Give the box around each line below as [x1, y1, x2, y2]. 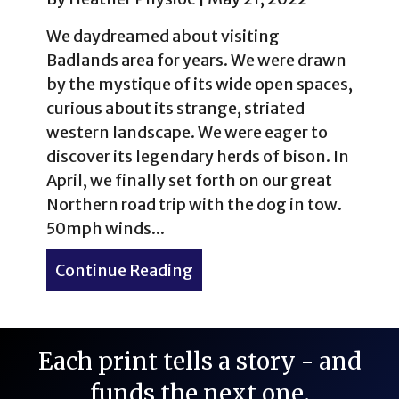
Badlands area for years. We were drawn [46, 49, 346, 70]
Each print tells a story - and [37, 346, 362, 376]
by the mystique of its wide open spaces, [46, 73, 353, 94]
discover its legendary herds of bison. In [46, 145, 349, 167]
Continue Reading [55, 259, 193, 281]
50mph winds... [46, 217, 165, 239]
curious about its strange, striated [46, 97, 305, 118]
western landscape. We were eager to [46, 121, 328, 142]
